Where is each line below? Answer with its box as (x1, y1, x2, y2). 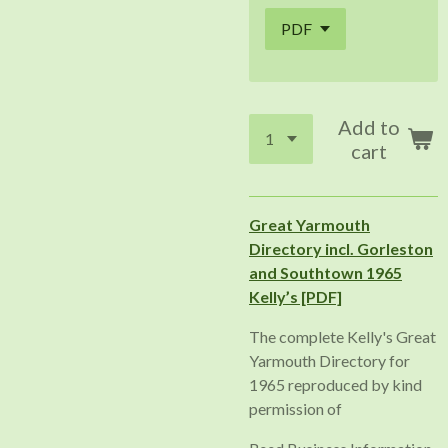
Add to (337, 115, 400, 139)
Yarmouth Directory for (249, 351, 410, 370)
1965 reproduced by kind (249, 375, 422, 394)
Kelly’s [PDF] (249, 287, 342, 306)
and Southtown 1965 (249, 263, 402, 282)
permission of (249, 399, 342, 418)
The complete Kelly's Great (249, 327, 436, 346)
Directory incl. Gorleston (249, 239, 433, 258)
